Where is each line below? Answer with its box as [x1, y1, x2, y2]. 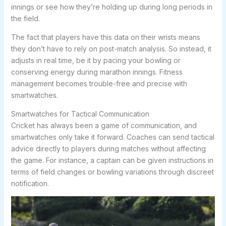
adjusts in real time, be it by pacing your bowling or [11, 56, 181, 65]
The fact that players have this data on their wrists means [11, 33, 200, 42]
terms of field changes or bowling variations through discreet [11, 167, 214, 177]
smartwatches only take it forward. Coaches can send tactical [11, 133, 214, 142]
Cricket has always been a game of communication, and [11, 121, 197, 130]
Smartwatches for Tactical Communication [11, 109, 149, 119]
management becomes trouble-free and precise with [11, 79, 187, 88]
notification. [11, 179, 49, 188]
